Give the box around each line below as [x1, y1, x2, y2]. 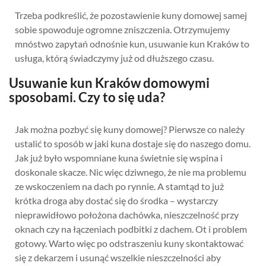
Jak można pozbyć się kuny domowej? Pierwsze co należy [15, 123, 245, 135]
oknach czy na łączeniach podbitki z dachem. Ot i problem [15, 223, 247, 235]
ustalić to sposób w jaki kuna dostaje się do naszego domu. [15, 138, 251, 149]
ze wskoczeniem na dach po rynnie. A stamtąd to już [15, 180, 224, 192]
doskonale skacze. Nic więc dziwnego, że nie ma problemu [15, 166, 246, 178]
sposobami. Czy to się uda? [9, 89, 165, 105]
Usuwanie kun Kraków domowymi [9, 75, 210, 91]
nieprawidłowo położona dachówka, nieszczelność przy [15, 209, 239, 220]
